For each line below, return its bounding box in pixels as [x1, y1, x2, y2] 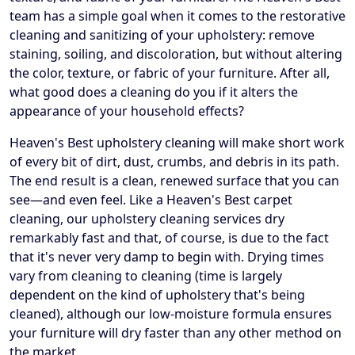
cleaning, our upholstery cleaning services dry [10, 210, 284, 228]
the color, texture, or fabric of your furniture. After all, [10, 64, 330, 82]
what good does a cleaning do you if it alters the [10, 83, 298, 101]
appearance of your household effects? [10, 102, 244, 120]
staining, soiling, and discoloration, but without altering [10, 45, 342, 63]
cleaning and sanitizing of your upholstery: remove [10, 26, 315, 44]
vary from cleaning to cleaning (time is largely [10, 267, 282, 285]
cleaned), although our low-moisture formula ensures [10, 305, 332, 323]
